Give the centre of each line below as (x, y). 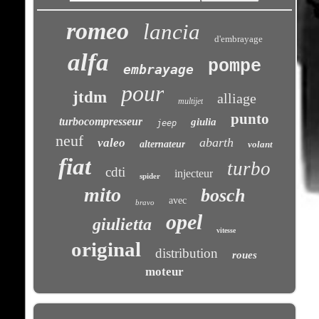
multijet (190, 101)
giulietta (122, 225)
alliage (236, 99)
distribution (187, 253)
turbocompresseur (101, 122)
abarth (217, 143)
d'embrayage (238, 39)
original (106, 250)
